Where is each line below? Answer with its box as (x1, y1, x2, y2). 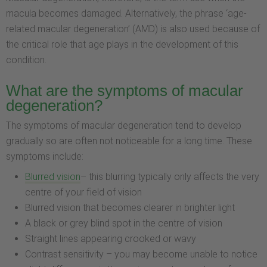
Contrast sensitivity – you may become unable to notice (25, 248, 257, 260)
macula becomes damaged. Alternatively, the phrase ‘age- (6, 8, 247, 20)
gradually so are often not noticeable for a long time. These (6, 135, 252, 147)
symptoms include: (6, 150, 83, 162)
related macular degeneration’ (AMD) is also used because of (6, 23, 260, 35)
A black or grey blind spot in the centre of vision (25, 217, 222, 229)
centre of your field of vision (25, 186, 142, 198)
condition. (6, 54, 46, 66)
